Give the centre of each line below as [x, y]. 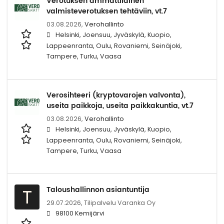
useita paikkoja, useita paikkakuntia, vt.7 [120, 105]
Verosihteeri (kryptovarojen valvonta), [116, 95]
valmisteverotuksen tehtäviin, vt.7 [107, 11]
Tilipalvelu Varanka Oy [120, 202]
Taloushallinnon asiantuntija [98, 189]
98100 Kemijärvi [80, 213]
